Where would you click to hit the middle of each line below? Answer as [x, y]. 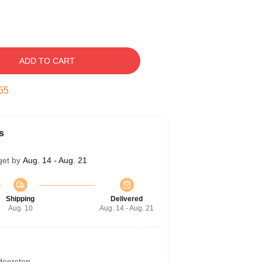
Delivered [127, 199]
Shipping [20, 199]
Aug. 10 [20, 208]
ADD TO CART [47, 61]
